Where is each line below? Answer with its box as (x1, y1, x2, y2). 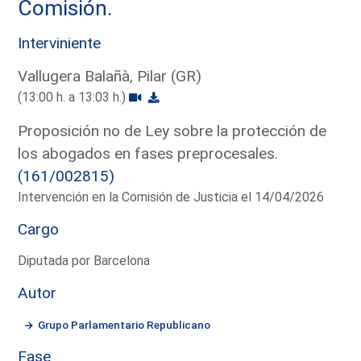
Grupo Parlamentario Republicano (38, 317, 211, 331)
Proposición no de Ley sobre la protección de (18, 121, 327, 140)
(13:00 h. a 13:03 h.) (18, 89, 130, 105)
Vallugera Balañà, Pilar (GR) (18, 66, 202, 85)
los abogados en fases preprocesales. (18, 143, 279, 163)
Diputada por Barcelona (18, 252, 151, 268)
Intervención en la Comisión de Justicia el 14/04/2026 (18, 189, 325, 205)
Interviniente (18, 33, 102, 52)
